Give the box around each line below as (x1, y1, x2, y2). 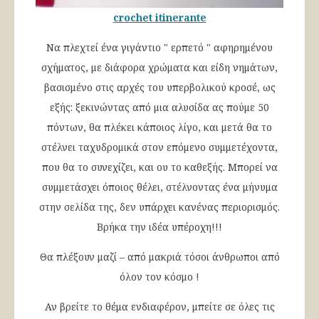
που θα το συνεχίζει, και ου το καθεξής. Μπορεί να (41, 159, 278, 174)
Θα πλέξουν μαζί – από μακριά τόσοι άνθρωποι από (39, 249, 280, 263)
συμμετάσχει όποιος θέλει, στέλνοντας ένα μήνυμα (41, 179, 278, 194)
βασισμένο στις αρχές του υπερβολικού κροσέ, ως (43, 80, 276, 94)
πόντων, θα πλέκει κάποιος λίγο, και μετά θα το (47, 120, 272, 134)
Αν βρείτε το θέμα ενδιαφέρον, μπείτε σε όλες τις (44, 299, 275, 313)
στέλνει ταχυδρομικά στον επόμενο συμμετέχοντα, (41, 140, 278, 154)
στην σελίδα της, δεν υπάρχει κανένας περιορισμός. (39, 199, 280, 214)
